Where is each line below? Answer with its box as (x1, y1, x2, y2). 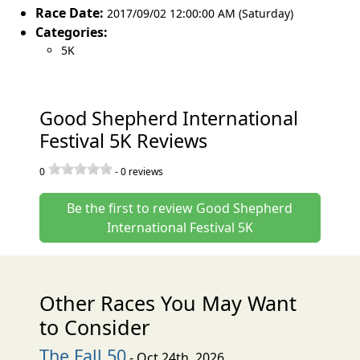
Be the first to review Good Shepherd (67, 198, 293, 217)
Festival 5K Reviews (39, 127, 208, 153)
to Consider (39, 313, 150, 341)
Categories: (35, 22, 108, 41)
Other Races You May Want (39, 288, 297, 317)
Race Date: (35, 3, 104, 22)
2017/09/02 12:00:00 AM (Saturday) (107, 5, 293, 21)
